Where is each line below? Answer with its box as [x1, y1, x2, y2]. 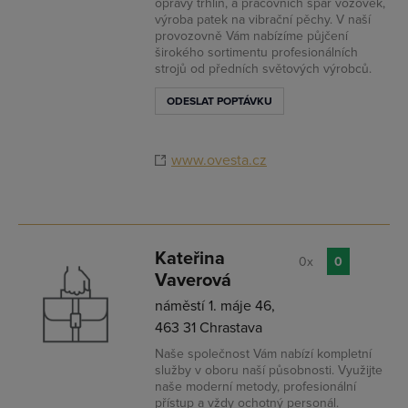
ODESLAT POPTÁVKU [167, 95, 272, 108]
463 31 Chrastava [155, 319, 262, 337]
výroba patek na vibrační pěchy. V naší [155, 12, 371, 27]
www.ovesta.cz [171, 151, 267, 169]
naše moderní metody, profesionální [155, 379, 356, 394]
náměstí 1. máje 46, [155, 297, 275, 315]
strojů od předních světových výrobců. [155, 61, 372, 76]
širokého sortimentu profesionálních [155, 45, 358, 60]
